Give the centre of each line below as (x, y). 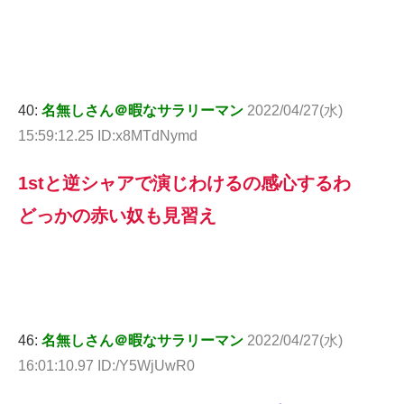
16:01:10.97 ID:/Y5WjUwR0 (106, 365)
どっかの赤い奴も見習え (117, 216)
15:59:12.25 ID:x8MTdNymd (108, 136)
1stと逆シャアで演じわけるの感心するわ (184, 184)
